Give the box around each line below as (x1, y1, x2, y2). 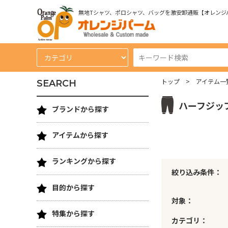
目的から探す (52, 182, 95, 192)
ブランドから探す (52, 104, 109, 114)
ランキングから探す (52, 156, 116, 166)
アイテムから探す (52, 130, 108, 140)
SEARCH (37, 78, 76, 89)
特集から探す (52, 208, 95, 218)
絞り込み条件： (172, 166, 221, 177)
